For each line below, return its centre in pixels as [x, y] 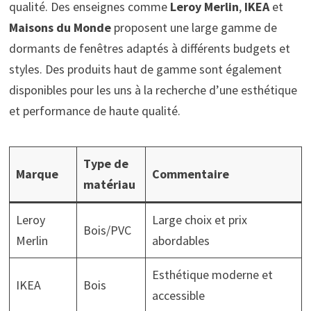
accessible [178, 295]
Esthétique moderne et [212, 274]
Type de [106, 163]
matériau [109, 184]
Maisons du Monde [60, 27]
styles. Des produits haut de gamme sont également [145, 69]
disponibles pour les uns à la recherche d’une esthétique [153, 90]
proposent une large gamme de [194, 27]
